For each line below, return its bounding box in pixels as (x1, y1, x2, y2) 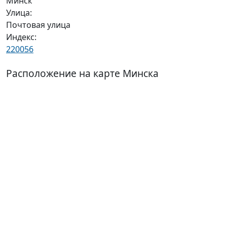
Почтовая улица (6, 19, 70, 30)
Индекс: (6, 31, 36, 43)
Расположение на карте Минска (6, 66, 159, 80)
